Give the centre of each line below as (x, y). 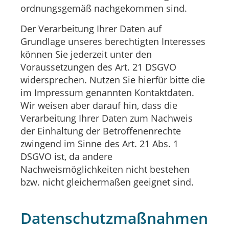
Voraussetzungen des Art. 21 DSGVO (98, 67)
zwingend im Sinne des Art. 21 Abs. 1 (99, 143)
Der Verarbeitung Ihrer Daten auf (91, 28)
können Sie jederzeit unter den (86, 54)
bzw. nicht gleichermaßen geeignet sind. (107, 182)
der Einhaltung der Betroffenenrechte (101, 131)
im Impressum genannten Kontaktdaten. (107, 92)
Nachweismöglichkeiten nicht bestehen (105, 169)
